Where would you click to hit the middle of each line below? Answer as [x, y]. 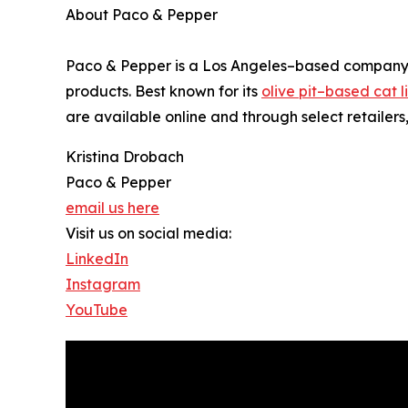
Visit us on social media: [148, 233]
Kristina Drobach [125, 156]
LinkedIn [97, 258]
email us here [112, 207]
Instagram [103, 284]
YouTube [97, 309]
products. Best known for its [163, 91]
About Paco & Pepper [142, 14]
